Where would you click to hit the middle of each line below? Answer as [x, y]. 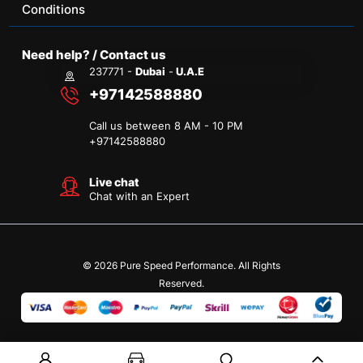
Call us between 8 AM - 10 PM [167, 125]
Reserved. [181, 283]
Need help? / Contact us [94, 54]
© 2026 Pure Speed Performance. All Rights [181, 265]
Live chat [115, 181]
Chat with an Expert [140, 196]
